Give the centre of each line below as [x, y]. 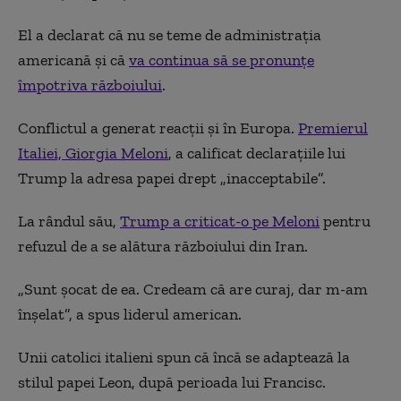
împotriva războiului [90, 85]
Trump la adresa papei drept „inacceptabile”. [172, 178]
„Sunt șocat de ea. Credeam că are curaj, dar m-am [193, 289]
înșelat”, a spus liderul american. [130, 314]
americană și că [73, 60]
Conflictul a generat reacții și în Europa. [158, 128]
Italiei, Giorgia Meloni [93, 153]
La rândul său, [69, 221]
